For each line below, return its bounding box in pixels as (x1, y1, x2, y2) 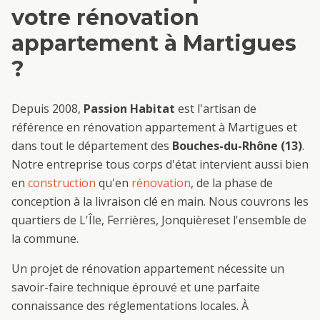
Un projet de (11, 261, 81, 276)
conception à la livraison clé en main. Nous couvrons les (11, 194, 309, 209)
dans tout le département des (11, 138, 172, 154)
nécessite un (214, 261, 284, 276)
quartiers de (11, 212, 79, 228)
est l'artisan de (175, 101, 256, 116)
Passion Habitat (84, 101, 175, 116)
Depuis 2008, (11, 101, 84, 116)
